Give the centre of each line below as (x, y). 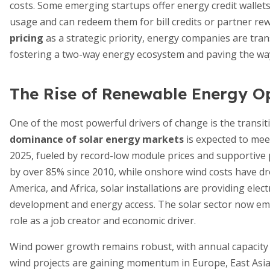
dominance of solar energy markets (97, 139)
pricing (27, 38)
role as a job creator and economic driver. (103, 221)
